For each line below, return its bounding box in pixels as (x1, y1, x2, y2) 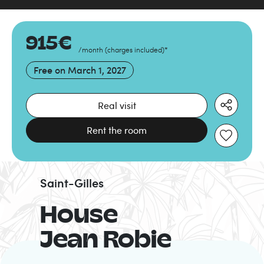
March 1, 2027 (68, 63, 127, 77)
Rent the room (87, 123, 147, 137)
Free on (34, 63, 66, 77)
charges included (107, 44, 163, 54)
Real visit (97, 98, 136, 112)
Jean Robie (40, 229, 171, 253)
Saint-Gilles (40, 174, 104, 191)
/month (78, 44, 104, 54)
